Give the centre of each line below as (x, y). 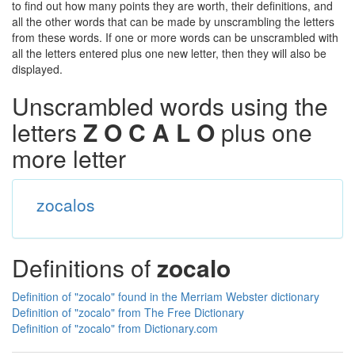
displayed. (37, 69)
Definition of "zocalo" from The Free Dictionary (128, 312)
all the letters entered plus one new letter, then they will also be (169, 53)
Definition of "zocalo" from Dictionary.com (115, 328)
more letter (69, 158)
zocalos (65, 204)
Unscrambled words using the (170, 106)
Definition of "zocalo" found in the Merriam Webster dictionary (166, 296)
